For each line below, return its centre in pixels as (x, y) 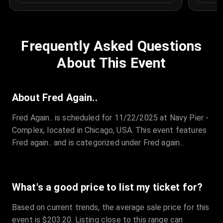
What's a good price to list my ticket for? (108, 187)
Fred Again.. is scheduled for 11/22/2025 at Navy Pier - (111, 118)
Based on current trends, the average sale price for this (111, 208)
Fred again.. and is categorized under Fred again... (98, 143)
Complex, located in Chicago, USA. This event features (109, 130)
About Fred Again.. (55, 98)
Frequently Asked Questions (111, 46)
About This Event (111, 63)
